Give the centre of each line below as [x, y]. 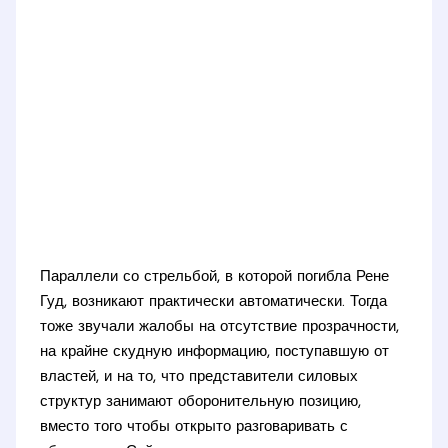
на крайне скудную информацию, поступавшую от [215, 352]
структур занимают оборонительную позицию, [201, 402]
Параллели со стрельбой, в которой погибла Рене [215, 277]
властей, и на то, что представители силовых [199, 377]
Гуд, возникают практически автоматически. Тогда [214, 302]
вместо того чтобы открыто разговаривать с [194, 427]
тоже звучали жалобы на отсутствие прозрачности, [220, 327]
